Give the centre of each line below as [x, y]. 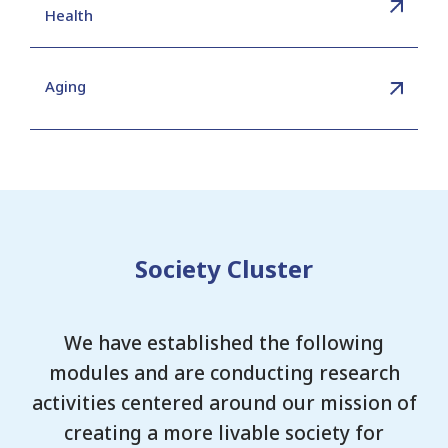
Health [69, 14]
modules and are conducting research [224, 373]
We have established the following [224, 343]
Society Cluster [224, 268]
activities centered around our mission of [224, 403]
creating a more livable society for [224, 433]
